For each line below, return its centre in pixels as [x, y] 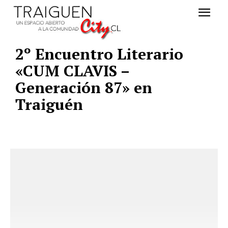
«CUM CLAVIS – [72, 71]
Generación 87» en [84, 88]
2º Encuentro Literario [99, 54]
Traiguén [49, 105]
